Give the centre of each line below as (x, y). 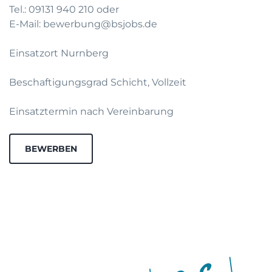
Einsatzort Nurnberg (59, 53)
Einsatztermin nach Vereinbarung (91, 111)
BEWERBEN (51, 149)
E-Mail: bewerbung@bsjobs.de (83, 24)
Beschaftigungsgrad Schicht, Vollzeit (98, 82)
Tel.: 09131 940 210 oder (64, 9)
